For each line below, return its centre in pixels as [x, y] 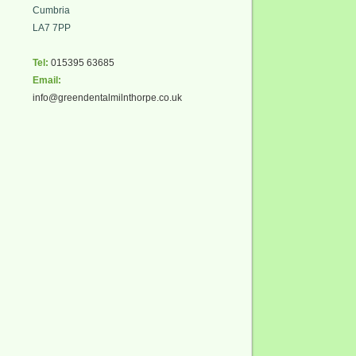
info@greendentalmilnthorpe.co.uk [107, 98]
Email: [47, 80]
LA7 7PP [52, 28]
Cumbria [51, 10]
